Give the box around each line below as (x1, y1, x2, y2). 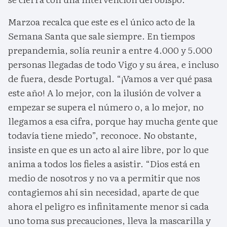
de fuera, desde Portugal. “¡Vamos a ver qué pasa (8, 71, 212, 86)
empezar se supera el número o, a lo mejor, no (8, 100, 204, 114)
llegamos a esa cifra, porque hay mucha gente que (8, 114, 218, 128)
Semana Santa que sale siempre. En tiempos (8, 29, 195, 43)
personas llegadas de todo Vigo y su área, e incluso (8, 57, 219, 71)
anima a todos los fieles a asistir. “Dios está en (8, 157, 200, 171)
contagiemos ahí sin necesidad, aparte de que (8, 185, 199, 199)
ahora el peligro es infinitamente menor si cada (8, 199, 209, 213)
